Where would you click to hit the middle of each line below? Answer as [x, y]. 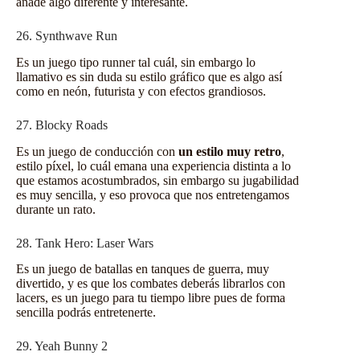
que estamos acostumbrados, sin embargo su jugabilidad [157, 180]
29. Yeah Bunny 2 [62, 346]
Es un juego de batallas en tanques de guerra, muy [143, 269]
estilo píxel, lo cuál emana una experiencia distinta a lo [153, 166]
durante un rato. [56, 209]
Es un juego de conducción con [96, 151]
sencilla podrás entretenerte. [86, 313]
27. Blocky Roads [62, 125]
